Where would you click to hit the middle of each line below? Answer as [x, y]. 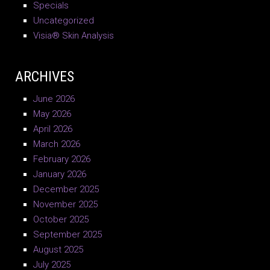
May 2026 [52, 114]
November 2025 [65, 205]
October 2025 [61, 220]
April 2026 [53, 129]
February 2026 [62, 159]
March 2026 [57, 144]
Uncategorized [64, 21]
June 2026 [54, 99]
